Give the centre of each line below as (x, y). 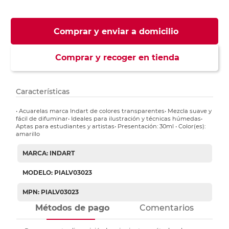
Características (43, 92)
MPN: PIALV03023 (50, 192)
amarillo (28, 134)
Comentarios (166, 208)
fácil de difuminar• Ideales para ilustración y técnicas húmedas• (109, 119)
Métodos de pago (73, 208)
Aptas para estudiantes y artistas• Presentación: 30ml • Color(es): (111, 127)
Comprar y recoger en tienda (114, 58)
